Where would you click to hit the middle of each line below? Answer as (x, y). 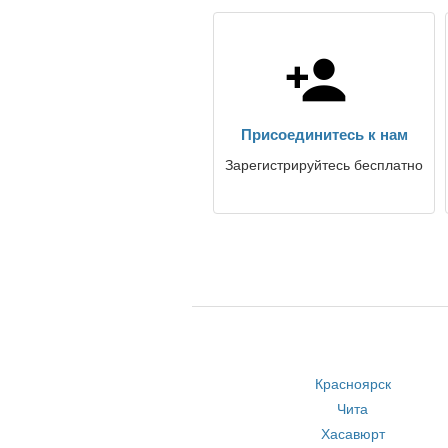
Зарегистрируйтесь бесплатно (324, 165)
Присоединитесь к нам (324, 134)
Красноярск (352, 384)
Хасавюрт (352, 434)
